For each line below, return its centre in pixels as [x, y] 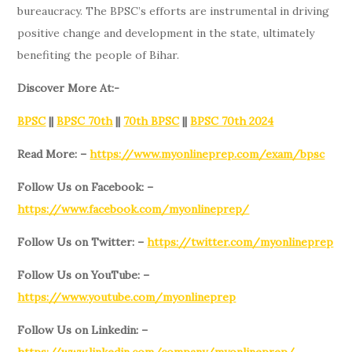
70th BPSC [152, 121]
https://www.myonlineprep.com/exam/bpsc [207, 154]
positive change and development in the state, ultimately [166, 33]
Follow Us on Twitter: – [81, 242]
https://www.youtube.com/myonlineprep [127, 297]
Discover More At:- [69, 88]
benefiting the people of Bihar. [99, 55]
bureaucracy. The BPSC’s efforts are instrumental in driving [174, 11]
